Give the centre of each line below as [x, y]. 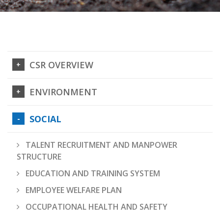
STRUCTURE [39, 157]
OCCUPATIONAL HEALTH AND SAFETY [96, 207]
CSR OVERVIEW [61, 65]
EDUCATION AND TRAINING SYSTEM [92, 173]
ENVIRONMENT [63, 92]
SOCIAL [45, 119]
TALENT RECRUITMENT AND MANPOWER [100, 145]
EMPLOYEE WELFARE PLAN [73, 190]
